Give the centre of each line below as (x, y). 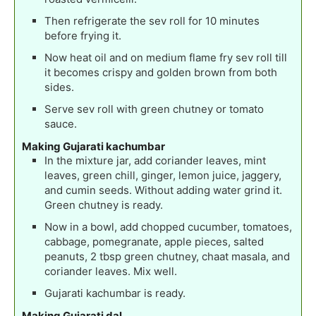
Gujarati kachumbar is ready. (115, 293)
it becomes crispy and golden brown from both (161, 73)
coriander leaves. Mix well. (111, 272)
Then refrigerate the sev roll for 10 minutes (152, 21)
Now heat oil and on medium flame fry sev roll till (166, 58)
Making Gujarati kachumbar (93, 147)
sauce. (61, 124)
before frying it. (83, 36)
